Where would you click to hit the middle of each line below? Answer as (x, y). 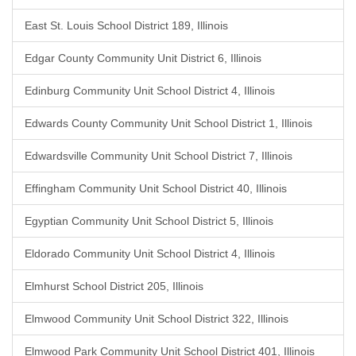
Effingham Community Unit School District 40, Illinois (156, 188)
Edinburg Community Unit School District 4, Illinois (150, 91)
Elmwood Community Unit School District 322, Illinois (157, 319)
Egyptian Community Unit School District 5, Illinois (149, 221)
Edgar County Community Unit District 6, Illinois (143, 58)
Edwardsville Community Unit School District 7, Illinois (159, 156)
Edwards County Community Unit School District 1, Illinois (168, 123)
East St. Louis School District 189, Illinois (126, 25)
